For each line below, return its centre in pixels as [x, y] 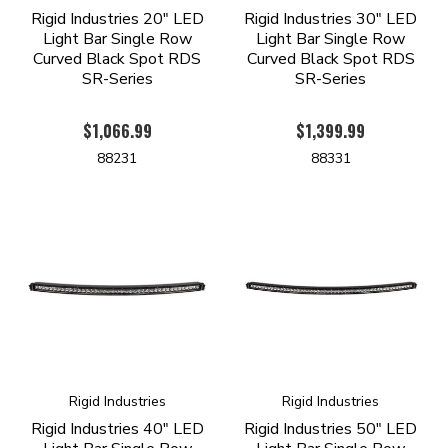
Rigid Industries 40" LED [117, 429]
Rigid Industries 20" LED [117, 19]
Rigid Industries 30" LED [331, 19]
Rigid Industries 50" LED [331, 429]
